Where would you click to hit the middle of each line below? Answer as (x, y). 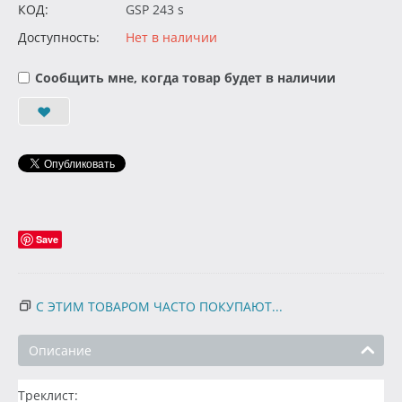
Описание (60, 351)
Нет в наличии (171, 38)
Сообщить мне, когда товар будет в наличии (185, 78)
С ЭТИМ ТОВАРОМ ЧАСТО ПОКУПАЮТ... (159, 307)
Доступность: (59, 38)
